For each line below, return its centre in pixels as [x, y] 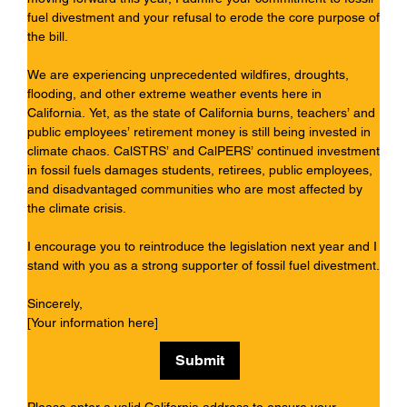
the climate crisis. [77, 208]
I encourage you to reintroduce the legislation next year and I [202, 247]
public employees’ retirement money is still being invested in [199, 132]
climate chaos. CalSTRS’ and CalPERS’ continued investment [203, 151]
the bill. [50, 37]
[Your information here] [93, 323]
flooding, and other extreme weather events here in [174, 94]
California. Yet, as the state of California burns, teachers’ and [201, 113]
